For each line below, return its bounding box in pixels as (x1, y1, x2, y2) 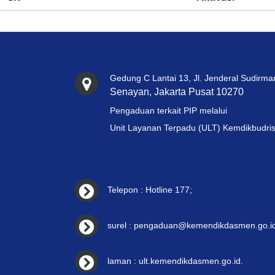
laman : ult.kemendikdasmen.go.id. (107, 256, 243, 266)
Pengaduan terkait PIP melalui (109, 106, 227, 116)
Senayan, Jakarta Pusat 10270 (109, 87, 244, 98)
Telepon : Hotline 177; (107, 185, 192, 195)
